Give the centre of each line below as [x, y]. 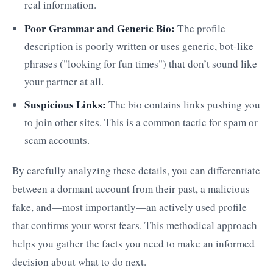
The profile [200, 28]
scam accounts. [57, 140]
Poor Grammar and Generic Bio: [100, 28]
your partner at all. [64, 81]
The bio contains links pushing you [183, 105]
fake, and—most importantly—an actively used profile [129, 207]
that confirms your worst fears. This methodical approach [135, 225]
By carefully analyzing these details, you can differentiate [136, 170]
